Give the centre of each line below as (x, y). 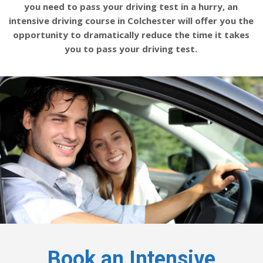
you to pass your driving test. (131, 49)
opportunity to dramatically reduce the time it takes (131, 35)
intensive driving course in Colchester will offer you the (131, 21)
